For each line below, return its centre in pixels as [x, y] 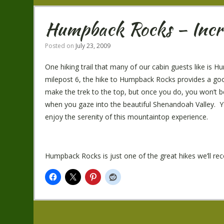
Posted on [60, 46]
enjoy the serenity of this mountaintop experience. [127, 117]
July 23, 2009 [93, 46]
